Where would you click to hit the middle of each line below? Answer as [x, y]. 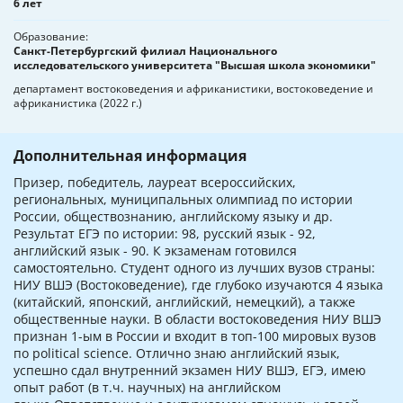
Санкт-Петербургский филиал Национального [145, 51]
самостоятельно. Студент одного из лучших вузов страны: [194, 268]
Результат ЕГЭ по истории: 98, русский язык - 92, [165, 234]
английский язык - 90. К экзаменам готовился [155, 251]
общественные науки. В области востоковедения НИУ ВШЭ [197, 319]
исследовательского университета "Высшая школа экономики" [195, 66]
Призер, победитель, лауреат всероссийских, [155, 183]
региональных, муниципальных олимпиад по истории [183, 200]
